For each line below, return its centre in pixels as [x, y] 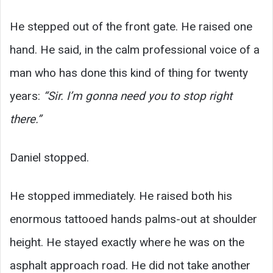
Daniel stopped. [49, 157]
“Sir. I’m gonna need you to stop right [138, 96]
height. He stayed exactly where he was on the [127, 242]
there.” [26, 119]
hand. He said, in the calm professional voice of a [135, 49]
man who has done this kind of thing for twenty [129, 73]
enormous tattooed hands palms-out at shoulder [133, 219]
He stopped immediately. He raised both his [121, 196]
